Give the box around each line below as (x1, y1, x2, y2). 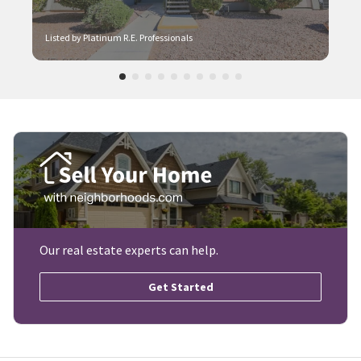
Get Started (147, 280, 214, 295)
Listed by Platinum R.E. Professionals (45, 31, 193, 44)
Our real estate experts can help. (39, 242, 218, 259)
